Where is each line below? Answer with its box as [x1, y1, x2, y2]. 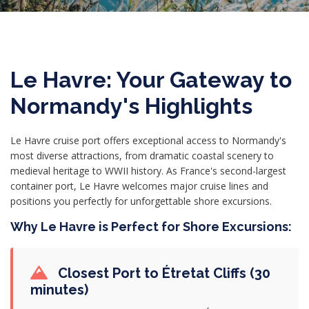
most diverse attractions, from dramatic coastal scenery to [10, 149, 274, 162]
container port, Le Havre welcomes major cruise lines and [10, 179, 268, 192]
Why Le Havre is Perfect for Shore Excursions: [10, 219, 292, 234]
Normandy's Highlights [10, 93, 252, 119]
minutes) [30, 281, 88, 298]
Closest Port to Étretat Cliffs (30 [54, 265, 270, 281]
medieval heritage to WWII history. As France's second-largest [10, 164, 286, 177]
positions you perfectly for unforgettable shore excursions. [10, 195, 272, 208]
